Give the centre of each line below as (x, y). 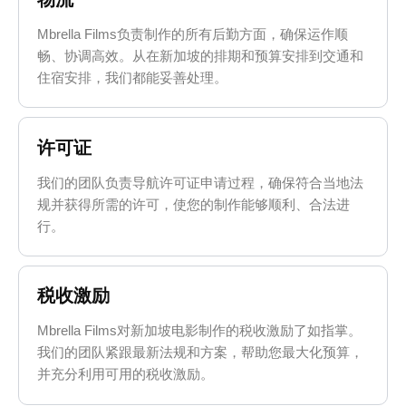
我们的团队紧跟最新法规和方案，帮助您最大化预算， (201, 353)
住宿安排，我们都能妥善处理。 (133, 77)
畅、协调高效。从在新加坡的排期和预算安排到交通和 (201, 55)
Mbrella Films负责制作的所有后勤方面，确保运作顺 (193, 34)
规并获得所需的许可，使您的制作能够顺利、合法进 (194, 204)
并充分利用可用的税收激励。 (126, 374)
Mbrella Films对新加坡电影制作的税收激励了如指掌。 (200, 331)
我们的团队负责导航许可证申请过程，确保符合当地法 (201, 182)
